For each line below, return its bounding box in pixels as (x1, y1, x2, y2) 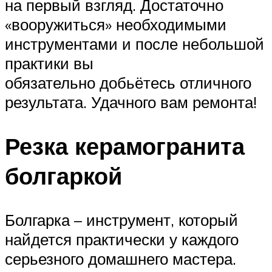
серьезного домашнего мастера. (5, 249, 236, 269)
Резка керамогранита (5, 131, 245, 161)
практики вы (5, 53, 93, 73)
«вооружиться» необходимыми (5, 15, 226, 35)
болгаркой (5, 161, 122, 191)
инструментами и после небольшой (5, 34, 264, 54)
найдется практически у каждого (5, 229, 239, 250)
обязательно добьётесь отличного (5, 73, 251, 93)
